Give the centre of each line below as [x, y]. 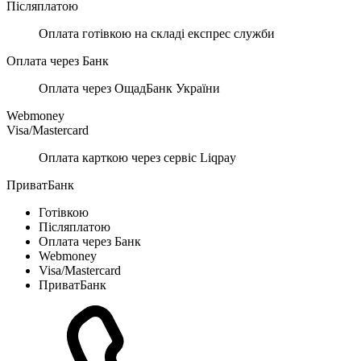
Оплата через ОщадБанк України [129, 88]
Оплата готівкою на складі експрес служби [157, 33]
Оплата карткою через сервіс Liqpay [137, 157]
